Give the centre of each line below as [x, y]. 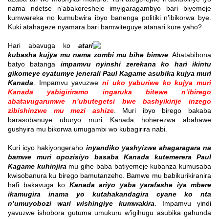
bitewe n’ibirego [178, 92]
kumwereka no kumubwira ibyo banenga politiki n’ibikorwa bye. [109, 18]
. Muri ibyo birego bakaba [163, 111]
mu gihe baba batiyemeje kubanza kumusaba [140, 166]
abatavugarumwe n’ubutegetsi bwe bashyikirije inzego [109, 101]
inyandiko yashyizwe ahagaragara [143, 148]
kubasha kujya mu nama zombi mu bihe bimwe [88, 55]
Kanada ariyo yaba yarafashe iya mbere [138, 185]
